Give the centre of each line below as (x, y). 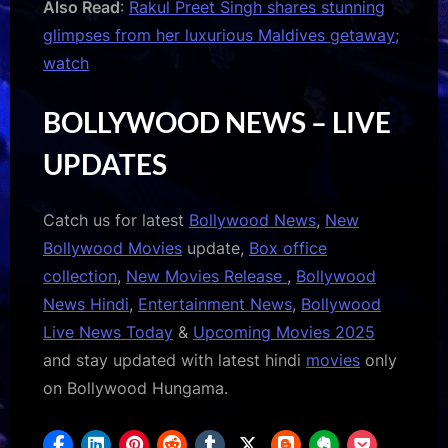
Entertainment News (215, 303)
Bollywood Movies (112, 247)
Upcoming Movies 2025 (284, 331)
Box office (288, 247)
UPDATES (105, 163)
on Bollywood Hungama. (135, 387)
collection (80, 275)
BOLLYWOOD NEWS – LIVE (217, 121)
